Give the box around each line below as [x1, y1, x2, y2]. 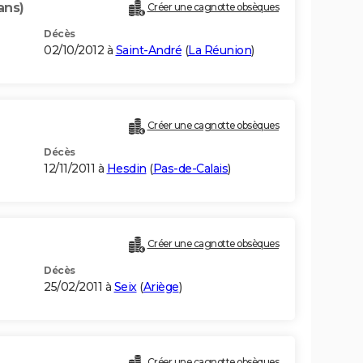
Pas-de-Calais [152, 161, 228, 177]
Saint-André [115, 43, 181, 58]
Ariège [143, 280, 179, 295]
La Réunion [188, 43, 251, 58]
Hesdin [106, 161, 147, 177]
